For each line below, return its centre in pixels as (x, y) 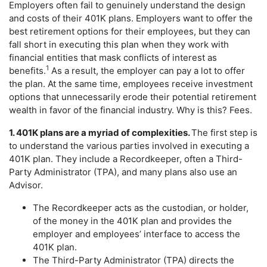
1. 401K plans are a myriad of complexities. (100, 132)
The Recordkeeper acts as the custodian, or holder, (141, 207)
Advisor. (26, 185)
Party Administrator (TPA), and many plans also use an (123, 172)
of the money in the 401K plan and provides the (132, 221)
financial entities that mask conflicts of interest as (113, 57)
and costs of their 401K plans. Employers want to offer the (131, 18)
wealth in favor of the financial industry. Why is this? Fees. (131, 110)
